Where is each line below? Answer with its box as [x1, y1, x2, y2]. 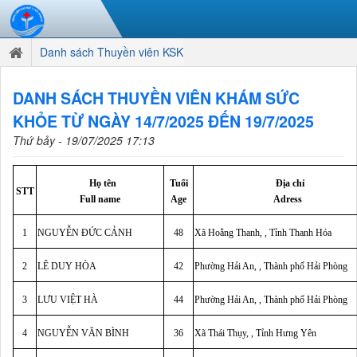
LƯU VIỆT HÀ [37, 294, 98, 305]
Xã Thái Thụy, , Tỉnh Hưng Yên [194, 328, 316, 339]
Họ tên [84, 178, 116, 189]
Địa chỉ [270, 178, 304, 189]
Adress [273, 194, 302, 205]
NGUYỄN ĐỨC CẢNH [37, 227, 132, 238]
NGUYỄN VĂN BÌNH [37, 328, 129, 339]
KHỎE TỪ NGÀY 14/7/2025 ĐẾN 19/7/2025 [13, 110, 314, 132]
